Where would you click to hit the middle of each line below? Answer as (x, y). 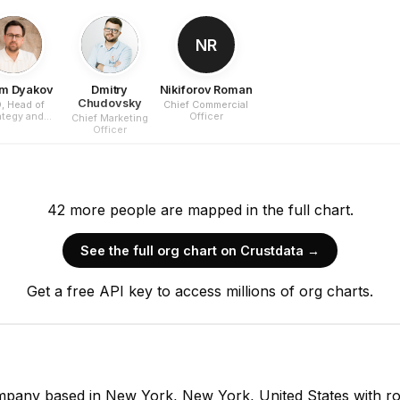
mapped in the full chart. (268, 209)
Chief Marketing (109, 117)
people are (146, 209)
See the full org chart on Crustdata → (200, 251)
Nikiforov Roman (206, 90)
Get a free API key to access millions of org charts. (200, 292)
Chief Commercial (206, 104)
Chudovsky (109, 104)
